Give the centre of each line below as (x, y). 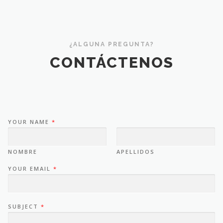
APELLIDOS (136, 151)
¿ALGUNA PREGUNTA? (111, 45)
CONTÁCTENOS (111, 62)
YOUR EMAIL (31, 168)
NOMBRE (23, 151)
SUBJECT (24, 206)
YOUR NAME (30, 121)
